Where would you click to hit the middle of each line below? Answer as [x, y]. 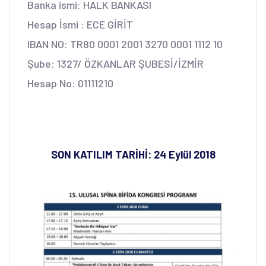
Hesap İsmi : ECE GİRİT [80, 24]
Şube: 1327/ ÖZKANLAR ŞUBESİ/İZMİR [115, 63]
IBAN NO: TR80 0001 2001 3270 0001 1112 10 [125, 44]
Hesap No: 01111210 [70, 83]
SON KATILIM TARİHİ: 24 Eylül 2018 [133, 154]
